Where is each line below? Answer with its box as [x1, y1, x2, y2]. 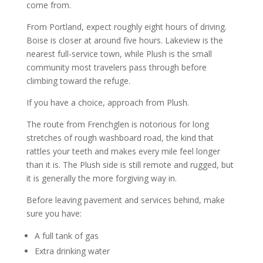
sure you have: [26, 207, 82, 219]
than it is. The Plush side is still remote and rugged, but [26, 159, 234, 170]
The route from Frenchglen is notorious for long [26, 118, 209, 130]
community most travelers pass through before [26, 61, 207, 73]
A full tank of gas [34, 230, 99, 241]
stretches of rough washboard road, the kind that [26, 131, 214, 143]
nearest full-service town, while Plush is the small [26, 48, 212, 59]
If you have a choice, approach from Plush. [26, 96, 189, 108]
